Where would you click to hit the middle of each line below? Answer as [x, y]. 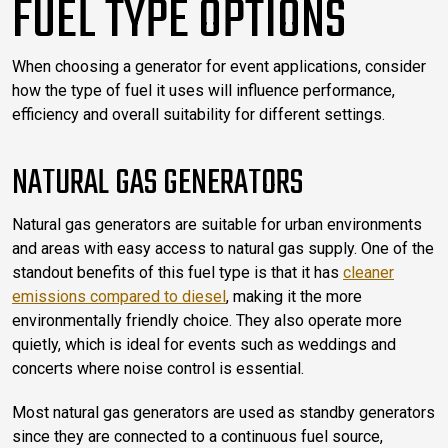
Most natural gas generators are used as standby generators [223, 412]
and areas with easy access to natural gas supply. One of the [223, 248]
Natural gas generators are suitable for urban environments [217, 224]
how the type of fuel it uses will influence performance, [203, 90]
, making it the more [294, 296]
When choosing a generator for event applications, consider [219, 66]
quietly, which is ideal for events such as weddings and [204, 344]
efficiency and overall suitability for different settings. [198, 114]
